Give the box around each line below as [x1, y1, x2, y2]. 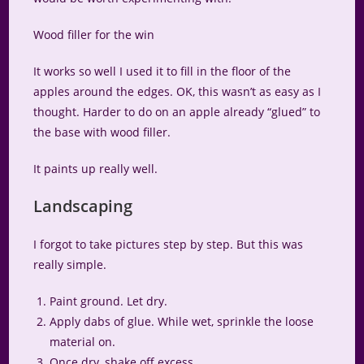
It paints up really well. [33, 161, 158, 177]
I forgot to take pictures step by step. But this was [33, 236, 304, 253]
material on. [50, 334, 116, 350]
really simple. [33, 257, 107, 273]
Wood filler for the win [33, 27, 155, 43]
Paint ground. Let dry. [50, 293, 168, 310]
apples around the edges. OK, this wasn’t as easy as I [33, 84, 322, 100]
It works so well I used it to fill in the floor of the [33, 63, 292, 80]
